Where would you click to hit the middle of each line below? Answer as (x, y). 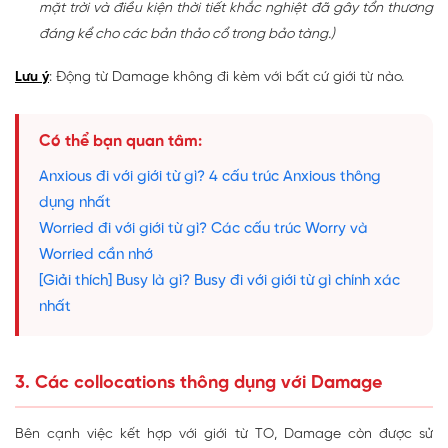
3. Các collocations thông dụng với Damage (198, 384)
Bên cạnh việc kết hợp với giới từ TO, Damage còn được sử (224, 435)
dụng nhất (75, 203)
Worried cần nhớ (96, 255)
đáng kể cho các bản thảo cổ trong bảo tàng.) (187, 35)
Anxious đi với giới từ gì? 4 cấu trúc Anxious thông (210, 177)
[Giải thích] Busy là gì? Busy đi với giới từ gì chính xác (219, 281)
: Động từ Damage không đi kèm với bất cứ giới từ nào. (226, 78)
